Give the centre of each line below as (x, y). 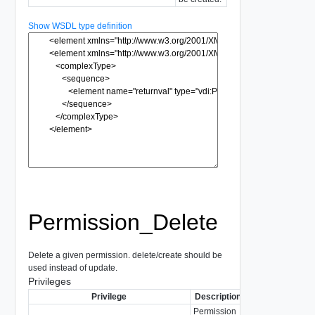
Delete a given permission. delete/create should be (125, 255)
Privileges (49, 281)
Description (218, 296)
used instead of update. (72, 268)
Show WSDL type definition (80, 26)
